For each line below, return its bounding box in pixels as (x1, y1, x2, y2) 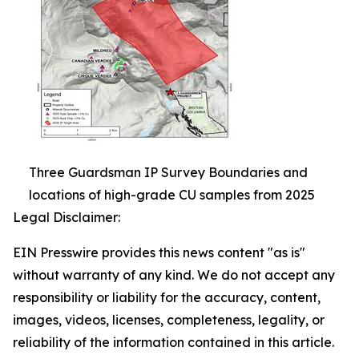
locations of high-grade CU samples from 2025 (29, 187, 315, 203)
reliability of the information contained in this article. (13, 334, 334, 350)
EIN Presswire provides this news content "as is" (13, 244, 305, 260)
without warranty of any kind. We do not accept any (13, 267, 335, 283)
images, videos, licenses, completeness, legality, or (13, 312, 325, 328)
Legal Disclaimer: (13, 209, 120, 225)
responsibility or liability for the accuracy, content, (13, 289, 321, 305)
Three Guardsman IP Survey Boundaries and (29, 164, 308, 180)
